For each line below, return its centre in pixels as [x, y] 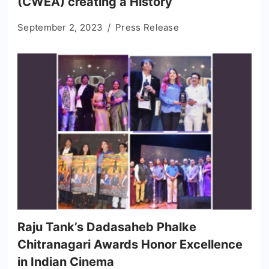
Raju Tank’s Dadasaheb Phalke [107, 227]
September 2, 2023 [60, 27]
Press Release [147, 27]
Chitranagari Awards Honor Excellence [130, 244]
